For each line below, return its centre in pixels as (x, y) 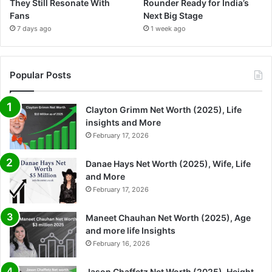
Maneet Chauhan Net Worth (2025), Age (168, 218)
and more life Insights (131, 231)
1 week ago (168, 29)
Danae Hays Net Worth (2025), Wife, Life (168, 164)
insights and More (123, 123)
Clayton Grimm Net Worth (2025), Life (164, 110)
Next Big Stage (173, 16)
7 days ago (34, 29)
